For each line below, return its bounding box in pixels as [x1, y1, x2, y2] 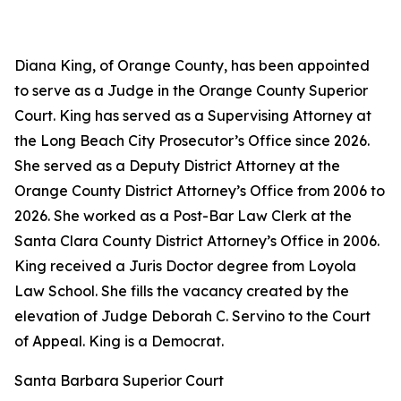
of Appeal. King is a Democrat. [14, 332, 227, 350]
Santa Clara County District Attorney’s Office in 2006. [14, 232, 380, 250]
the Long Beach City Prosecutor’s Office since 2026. [14, 132, 370, 149]
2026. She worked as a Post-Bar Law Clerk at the [14, 207, 352, 225]
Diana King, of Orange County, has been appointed [14, 56, 370, 74]
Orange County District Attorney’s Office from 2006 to [14, 182, 385, 200]
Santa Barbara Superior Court [14, 371, 224, 389]
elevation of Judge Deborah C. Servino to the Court [14, 307, 371, 325]
